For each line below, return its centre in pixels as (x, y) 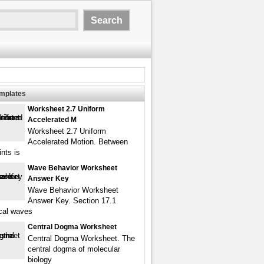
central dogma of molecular (74, 249)
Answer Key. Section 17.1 (72, 201)
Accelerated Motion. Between (78, 142)
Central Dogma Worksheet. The (81, 238)
